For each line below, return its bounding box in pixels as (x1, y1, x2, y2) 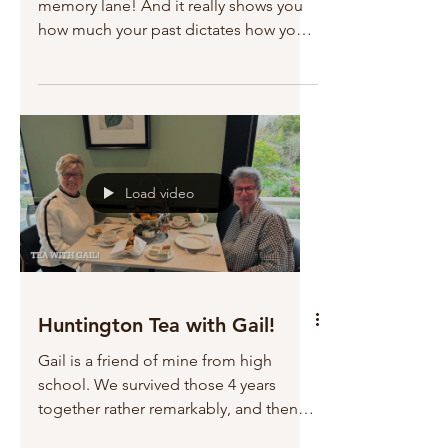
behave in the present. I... (38, 43, 216, 63)
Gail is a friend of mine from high (38, 351, 272, 370)
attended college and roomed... (38, 423, 266, 442)
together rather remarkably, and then (38, 399, 298, 418)
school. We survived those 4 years (38, 375, 276, 394)
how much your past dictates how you (38, 19, 305, 39)
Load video (125, 184, 194, 203)
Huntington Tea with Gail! (38, 313, 275, 337)
